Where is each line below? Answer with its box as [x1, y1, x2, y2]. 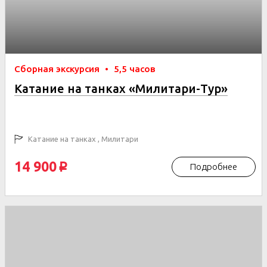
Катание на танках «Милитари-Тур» [14, 82, 228, 95]
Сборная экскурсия [14, 64, 102, 74]
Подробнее [190, 162, 237, 172]
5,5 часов [114, 64, 156, 74]
